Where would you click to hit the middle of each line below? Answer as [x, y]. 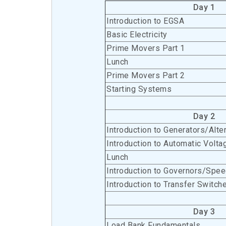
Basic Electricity [137, 35]
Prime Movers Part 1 [146, 48]
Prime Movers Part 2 [146, 75]
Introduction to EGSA [145, 21]
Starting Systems [139, 89]
